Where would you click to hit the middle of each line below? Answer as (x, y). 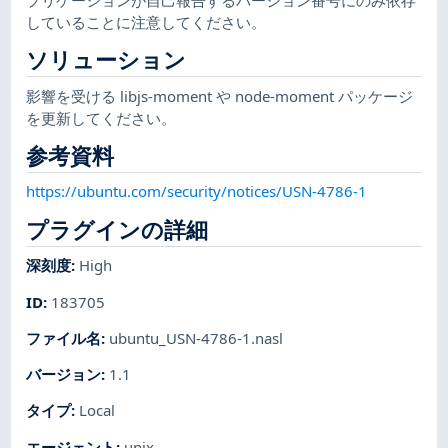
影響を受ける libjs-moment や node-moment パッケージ (220, 95)
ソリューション (106, 59)
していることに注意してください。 (146, 21)
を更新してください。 (101, 117)
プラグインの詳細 (117, 229)
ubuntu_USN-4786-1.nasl (196, 337)
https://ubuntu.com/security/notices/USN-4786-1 (197, 191)
